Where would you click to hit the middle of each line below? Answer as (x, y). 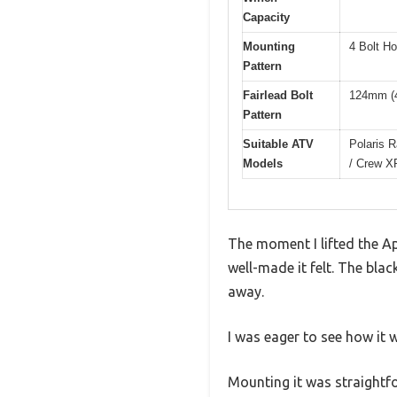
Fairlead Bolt (278, 95)
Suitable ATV (278, 144)
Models (263, 163)
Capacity (266, 17)
